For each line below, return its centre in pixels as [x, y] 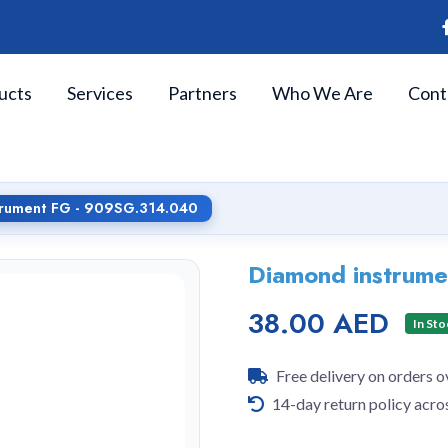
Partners [202, 92]
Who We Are [322, 92]
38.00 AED [318, 323]
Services [100, 92]
